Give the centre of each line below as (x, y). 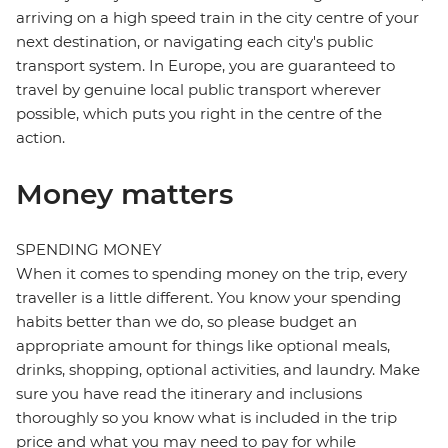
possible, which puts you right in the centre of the (199, 114)
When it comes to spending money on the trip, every (211, 274)
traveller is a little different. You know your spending (208, 298)
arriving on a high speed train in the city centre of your (217, 18)
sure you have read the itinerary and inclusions (189, 394)
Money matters (124, 194)
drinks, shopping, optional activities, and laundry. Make (218, 370)
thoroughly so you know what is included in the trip (206, 418)
